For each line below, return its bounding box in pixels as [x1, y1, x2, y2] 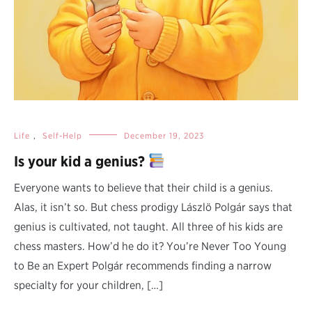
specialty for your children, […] [14, 278, 163, 292]
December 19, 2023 [124, 130, 204, 141]
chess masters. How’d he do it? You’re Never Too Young [14, 239, 286, 253]
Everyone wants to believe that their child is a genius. [14, 180, 273, 194]
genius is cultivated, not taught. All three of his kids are [14, 219, 283, 233]
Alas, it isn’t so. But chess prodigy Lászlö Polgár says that [14, 200, 292, 214]
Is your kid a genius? [14, 152, 148, 170]
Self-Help [42, 130, 82, 141]
